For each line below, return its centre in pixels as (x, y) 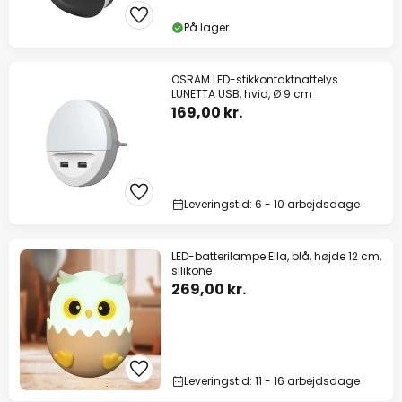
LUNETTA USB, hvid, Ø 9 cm (242, 94)
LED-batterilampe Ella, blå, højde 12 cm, (276, 257)
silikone (192, 271)
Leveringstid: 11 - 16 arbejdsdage (272, 381)
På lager (206, 28)
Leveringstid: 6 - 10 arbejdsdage (272, 205)
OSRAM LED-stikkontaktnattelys (255, 80)
